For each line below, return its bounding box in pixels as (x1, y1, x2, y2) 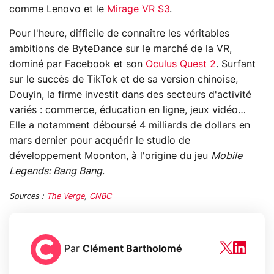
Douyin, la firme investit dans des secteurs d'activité (9, 89, 251, 100)
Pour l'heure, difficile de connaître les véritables (9, 28, 229, 39)
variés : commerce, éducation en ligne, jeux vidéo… (9, 105, 246, 115)
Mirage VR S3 (107, 4, 169, 14)
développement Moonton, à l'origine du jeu (9, 150, 211, 161)
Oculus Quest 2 (146, 59, 216, 69)
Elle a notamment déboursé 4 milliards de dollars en (9, 120, 250, 130)
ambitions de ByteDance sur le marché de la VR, (9, 43, 232, 54)
